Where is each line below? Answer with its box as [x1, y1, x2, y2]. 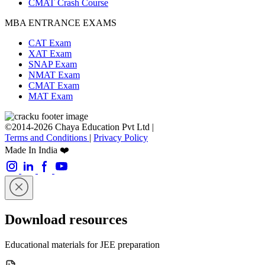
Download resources [5, 211, 127, 227]
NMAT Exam [28, 69, 80, 80]
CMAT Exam [28, 80, 79, 91]
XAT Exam [28, 48, 72, 59]
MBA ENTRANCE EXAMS [5, 17, 117, 28]
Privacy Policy [93, 132, 148, 143]
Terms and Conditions [5, 132, 89, 143]
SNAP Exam [28, 59, 77, 69]
